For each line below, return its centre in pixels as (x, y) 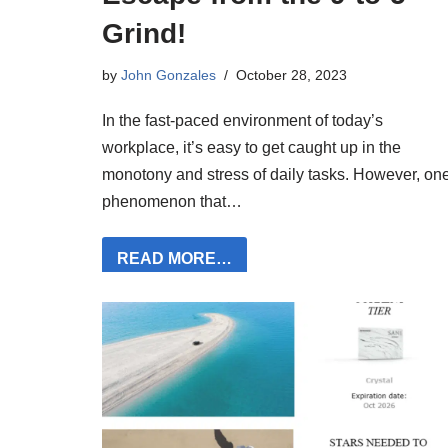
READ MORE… (174, 258)
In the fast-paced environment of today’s (242, 120)
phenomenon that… (174, 201)
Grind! (144, 33)
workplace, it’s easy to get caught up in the (251, 147)
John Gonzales (168, 75)
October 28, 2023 (291, 75)
